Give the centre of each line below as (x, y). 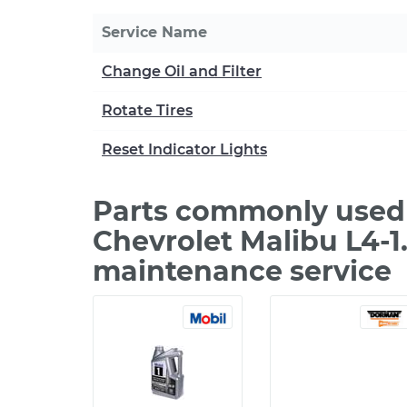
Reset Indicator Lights (184, 149)
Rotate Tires (147, 110)
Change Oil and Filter (182, 71)
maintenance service (242, 271)
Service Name (154, 32)
